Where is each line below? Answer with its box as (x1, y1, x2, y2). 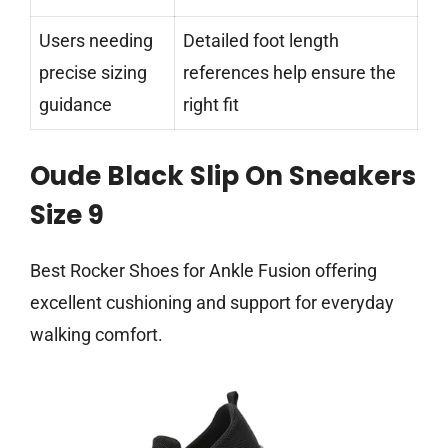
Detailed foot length (183, 29, 339, 51)
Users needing (39, 29, 153, 51)
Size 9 (30, 196, 104, 233)
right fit (183, 93, 239, 115)
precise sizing (39, 61, 147, 83)
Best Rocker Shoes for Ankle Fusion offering (30, 259, 377, 281)
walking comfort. (30, 323, 163, 345)
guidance (39, 93, 112, 115)
